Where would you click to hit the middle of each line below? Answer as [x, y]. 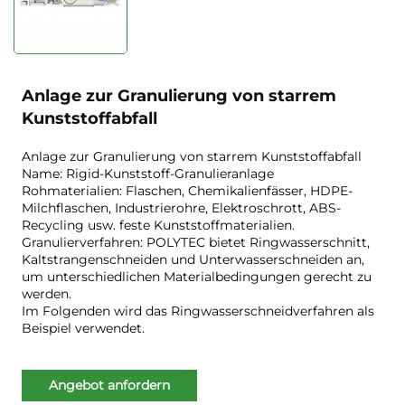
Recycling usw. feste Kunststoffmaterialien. [158, 225]
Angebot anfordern [109, 385]
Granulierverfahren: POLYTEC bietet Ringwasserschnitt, [195, 242]
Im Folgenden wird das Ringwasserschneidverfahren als [198, 311]
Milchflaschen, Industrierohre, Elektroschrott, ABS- [181, 207]
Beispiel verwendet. [83, 328]
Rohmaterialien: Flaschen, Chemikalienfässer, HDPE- [187, 190]
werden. [46, 293]
